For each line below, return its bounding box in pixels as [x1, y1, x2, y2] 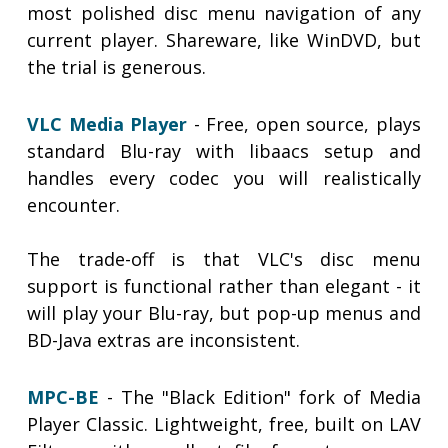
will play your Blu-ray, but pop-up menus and [27, 301, 421, 326]
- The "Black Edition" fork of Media [99, 385, 421, 410]
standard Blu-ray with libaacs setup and [27, 139, 421, 164]
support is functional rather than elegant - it [27, 274, 421, 299]
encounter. [27, 193, 121, 218]
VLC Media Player [27, 112, 188, 137]
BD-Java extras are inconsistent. [27, 328, 301, 353]
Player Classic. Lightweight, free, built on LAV [27, 412, 421, 437]
